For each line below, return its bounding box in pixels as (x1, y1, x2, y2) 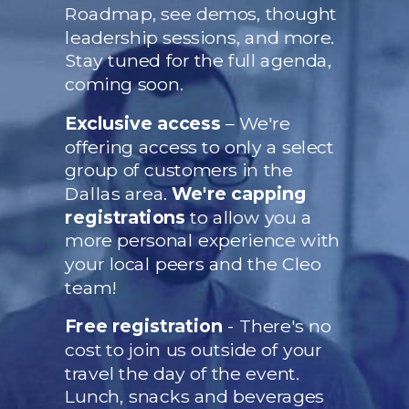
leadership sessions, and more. (64, 26, 334, 49)
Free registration (64, 316, 223, 338)
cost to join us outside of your (64, 339, 322, 362)
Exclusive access (64, 112, 221, 135)
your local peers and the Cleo (64, 253, 321, 276)
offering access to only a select (64, 136, 334, 158)
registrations (64, 206, 185, 228)
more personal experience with (64, 230, 340, 252)
